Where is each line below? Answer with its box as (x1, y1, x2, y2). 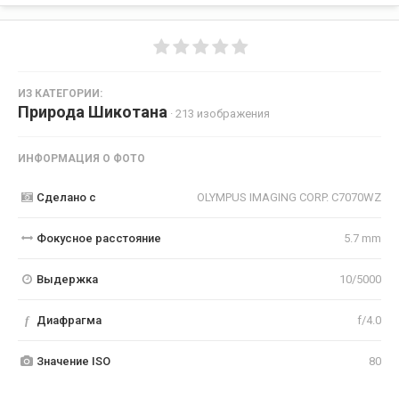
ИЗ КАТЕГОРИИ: (18, 86, 102, 100)
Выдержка (36, 272, 98, 286)
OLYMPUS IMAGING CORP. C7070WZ (197, 190, 381, 204)
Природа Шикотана (18, 102, 167, 121)
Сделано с (36, 190, 96, 204)
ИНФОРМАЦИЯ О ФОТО (18, 151, 145, 165)
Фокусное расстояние (36, 231, 161, 245)
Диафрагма (36, 313, 102, 327)
